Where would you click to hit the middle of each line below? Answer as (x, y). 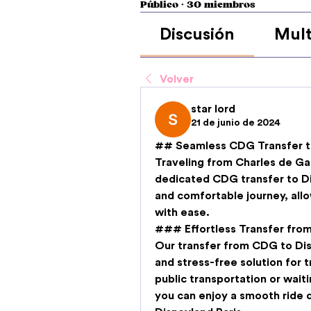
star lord (213, 109)
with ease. (182, 212)
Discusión (197, 34)
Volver (177, 79)
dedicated (184, 179)
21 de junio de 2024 (236, 123)
